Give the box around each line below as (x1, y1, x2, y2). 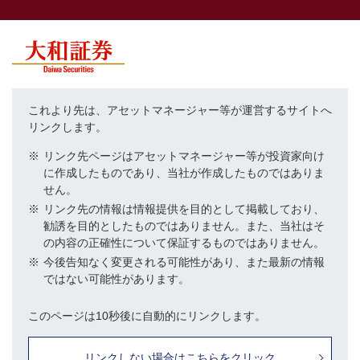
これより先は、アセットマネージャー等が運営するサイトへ (28, 104, 332, 117)
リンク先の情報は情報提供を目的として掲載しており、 (43, 202, 325, 215)
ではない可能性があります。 (43, 272, 190, 285)
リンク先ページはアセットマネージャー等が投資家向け (43, 149, 325, 162)
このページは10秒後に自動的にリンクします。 (28, 309, 266, 322)
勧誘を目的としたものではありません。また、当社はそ (43, 219, 325, 232)
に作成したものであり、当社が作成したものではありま (43, 166, 325, 179)
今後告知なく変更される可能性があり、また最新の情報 (43, 256, 325, 268)
